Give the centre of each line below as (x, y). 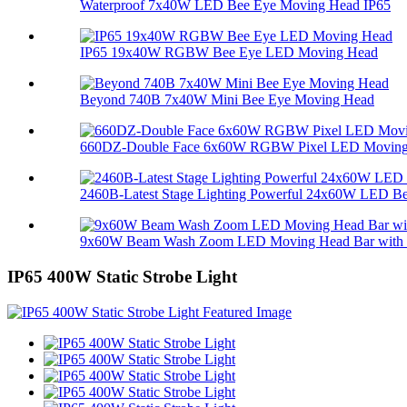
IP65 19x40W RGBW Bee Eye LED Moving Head (229, 53)
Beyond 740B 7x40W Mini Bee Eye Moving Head (227, 100)
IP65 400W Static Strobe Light (122, 277)
